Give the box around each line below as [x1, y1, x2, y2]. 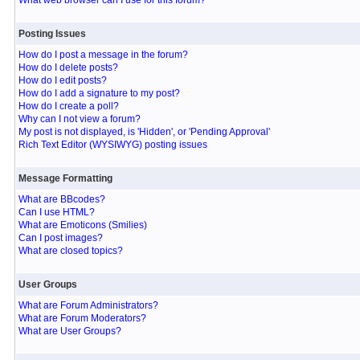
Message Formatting [18, 173, 112, 184]
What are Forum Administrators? [18, 300, 158, 311]
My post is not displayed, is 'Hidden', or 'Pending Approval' [18, 126, 270, 137]
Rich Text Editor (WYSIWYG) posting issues [18, 139, 207, 150]
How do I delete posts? [18, 62, 118, 73]
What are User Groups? [18, 325, 121, 337]
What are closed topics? [18, 245, 123, 256]
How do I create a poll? [18, 100, 119, 112]
